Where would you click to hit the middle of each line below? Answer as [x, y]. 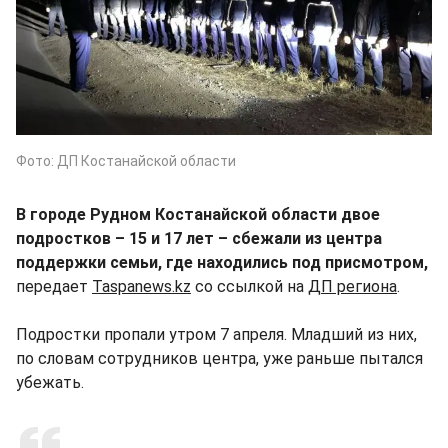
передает [54, 286]
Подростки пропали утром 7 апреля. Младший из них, [216, 334]
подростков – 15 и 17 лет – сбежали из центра [199, 238]
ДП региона [352, 286]
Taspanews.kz [141, 286]
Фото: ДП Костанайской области [126, 160]
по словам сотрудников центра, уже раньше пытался [219, 358]
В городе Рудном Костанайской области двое [198, 214]
